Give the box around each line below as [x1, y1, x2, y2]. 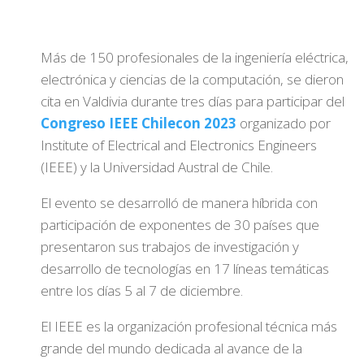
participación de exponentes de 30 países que [41, 215, 319, 234]
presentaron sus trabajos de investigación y [41, 237, 299, 256]
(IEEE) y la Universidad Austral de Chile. [41, 158, 273, 176]
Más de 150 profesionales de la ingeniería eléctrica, [41, 48, 349, 67]
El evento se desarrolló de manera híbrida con [41, 193, 318, 212]
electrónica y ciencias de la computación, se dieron [41, 70, 344, 89]
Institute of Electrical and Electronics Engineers [41, 136, 317, 154]
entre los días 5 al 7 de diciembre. [41, 281, 243, 300]
